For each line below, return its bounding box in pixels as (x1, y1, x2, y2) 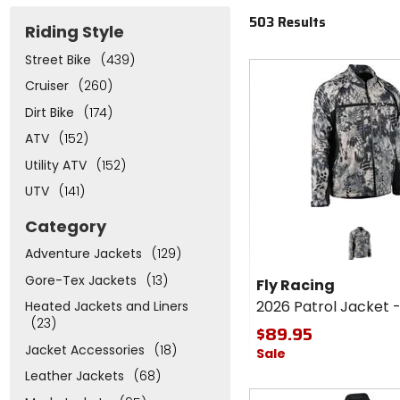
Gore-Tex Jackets (24, 271, 137, 289)
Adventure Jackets (24, 245, 142, 263)
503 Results (249, 11, 327, 33)
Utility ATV (24, 155, 87, 174)
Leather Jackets (24, 367, 124, 386)
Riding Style (24, 21, 124, 44)
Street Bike (24, 50, 91, 69)
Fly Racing (256, 274, 336, 296)
